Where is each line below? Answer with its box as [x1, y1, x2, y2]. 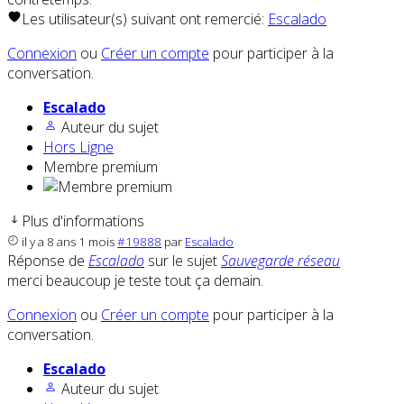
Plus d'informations [22, 211, 144, 232]
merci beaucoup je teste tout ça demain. [7, 271, 263, 291]
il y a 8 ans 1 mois [22, 234, 115, 251]
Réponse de [7, 251, 88, 271]
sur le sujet [144, 251, 221, 271]
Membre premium [43, 157, 158, 178]
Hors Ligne [43, 137, 114, 158]
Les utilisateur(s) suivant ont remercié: [22, 9, 268, 30]
